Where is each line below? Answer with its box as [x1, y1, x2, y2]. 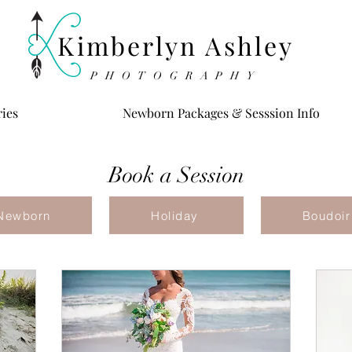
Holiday [151, 207, 199, 223]
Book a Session [108, 162, 244, 189]
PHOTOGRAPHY [90, 69, 262, 82]
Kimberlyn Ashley [57, 28, 295, 62]
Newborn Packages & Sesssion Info [122, 104, 320, 121]
